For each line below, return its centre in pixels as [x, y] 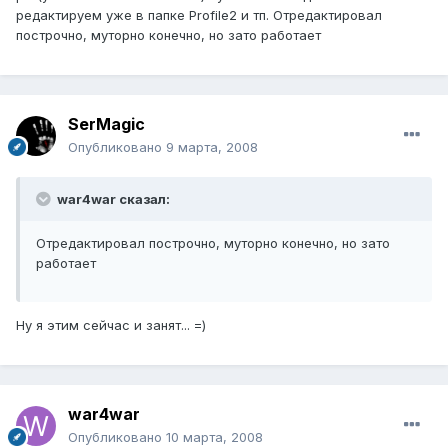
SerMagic [106, 123]
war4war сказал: [112, 198]
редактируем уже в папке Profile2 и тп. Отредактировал [199, 14]
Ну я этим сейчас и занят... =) [111, 324]
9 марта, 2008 [212, 146]
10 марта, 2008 [214, 436]
